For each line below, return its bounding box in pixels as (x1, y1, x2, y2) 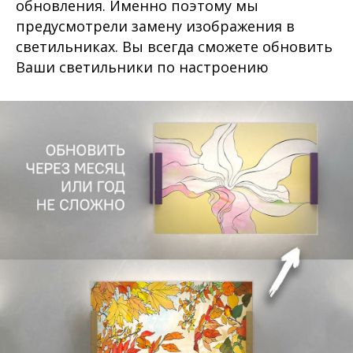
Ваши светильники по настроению (16, 58, 269, 77)
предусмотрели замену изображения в (16, 17, 295, 36)
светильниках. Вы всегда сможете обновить (16, 37, 333, 57)
